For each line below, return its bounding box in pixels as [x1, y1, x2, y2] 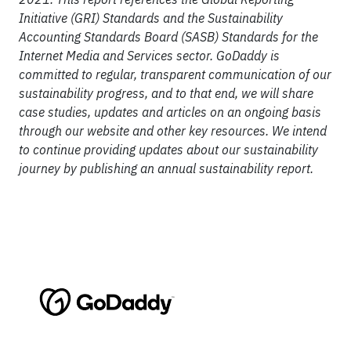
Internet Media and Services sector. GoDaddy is [19, 48, 280, 63]
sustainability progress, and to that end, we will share [19, 85, 313, 101]
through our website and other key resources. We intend [19, 123, 327, 139]
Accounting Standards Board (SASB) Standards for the [19, 29, 318, 45]
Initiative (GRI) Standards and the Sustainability [19, 10, 283, 26]
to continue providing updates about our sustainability [19, 142, 318, 157]
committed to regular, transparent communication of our [19, 67, 331, 82]
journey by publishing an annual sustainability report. [19, 161, 313, 176]
